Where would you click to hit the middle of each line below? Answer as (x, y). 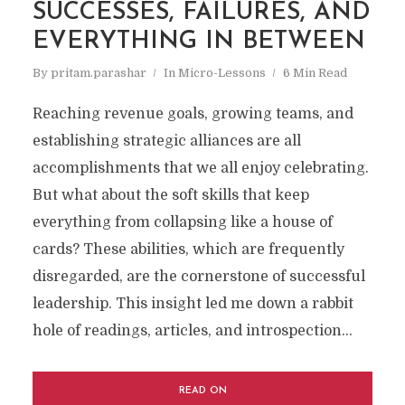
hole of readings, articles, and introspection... (192, 331)
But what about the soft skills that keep (170, 195)
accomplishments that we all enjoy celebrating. (200, 168)
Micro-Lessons (221, 73)
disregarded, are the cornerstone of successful (198, 277)
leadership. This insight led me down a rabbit (193, 304)
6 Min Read (315, 73)
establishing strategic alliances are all (166, 141)
